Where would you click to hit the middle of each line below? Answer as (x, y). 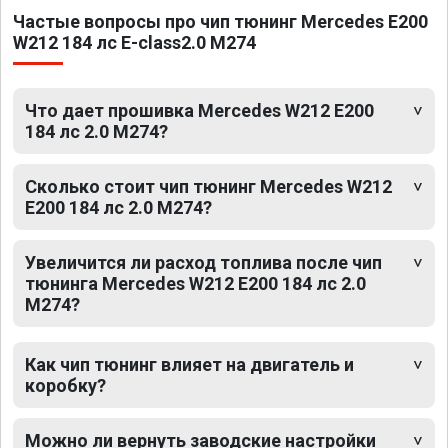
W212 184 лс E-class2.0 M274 (134, 43)
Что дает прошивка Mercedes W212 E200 (199, 111)
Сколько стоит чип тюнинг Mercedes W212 (208, 187)
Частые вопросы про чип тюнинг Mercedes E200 (220, 22)
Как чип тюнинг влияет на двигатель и (189, 365)
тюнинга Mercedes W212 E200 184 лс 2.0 (195, 284)
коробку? (65, 386)
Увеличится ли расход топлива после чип (203, 263)
